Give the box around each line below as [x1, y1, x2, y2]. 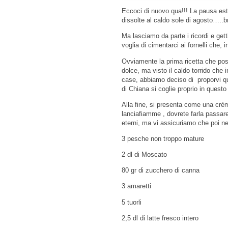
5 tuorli [122, 198, 141, 206]
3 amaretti [122, 182, 151, 190]
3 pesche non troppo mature [122, 134, 204, 142]
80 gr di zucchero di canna [122, 166, 199, 175]
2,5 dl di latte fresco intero [122, 214, 198, 222]
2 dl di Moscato [122, 151, 167, 159]
